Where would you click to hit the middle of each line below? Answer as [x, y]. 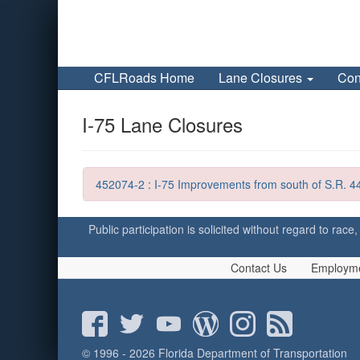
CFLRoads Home [144, 78]
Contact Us [259, 268]
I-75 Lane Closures [162, 125]
